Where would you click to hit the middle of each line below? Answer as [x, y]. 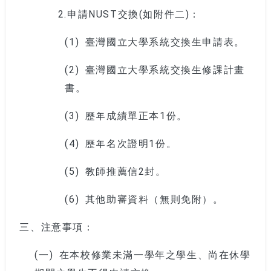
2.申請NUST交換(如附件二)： [117, 13]
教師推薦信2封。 [126, 170]
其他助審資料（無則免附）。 [154, 198]
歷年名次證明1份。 [131, 142]
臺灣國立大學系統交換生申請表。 [165, 41]
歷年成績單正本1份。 [136, 115]
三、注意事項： [57, 226]
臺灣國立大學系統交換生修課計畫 [165, 69]
